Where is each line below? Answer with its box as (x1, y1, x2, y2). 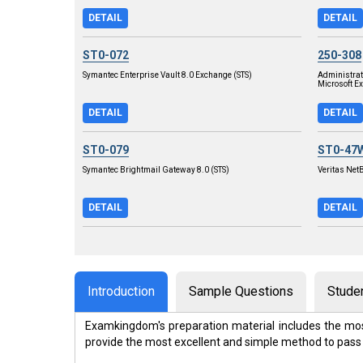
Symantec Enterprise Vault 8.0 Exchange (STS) (83, 70, 252, 79)
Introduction (88, 283, 155, 299)
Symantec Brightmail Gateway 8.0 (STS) (83, 164, 229, 174)
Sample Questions (189, 283, 293, 299)
